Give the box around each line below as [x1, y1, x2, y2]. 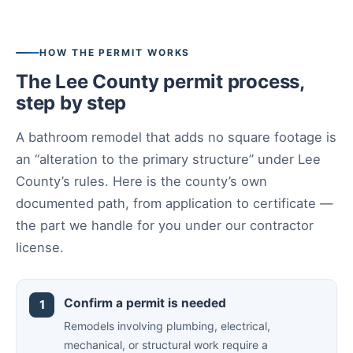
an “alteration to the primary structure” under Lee [16, 151, 321, 167]
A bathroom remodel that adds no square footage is [16, 129, 336, 145]
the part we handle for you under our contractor [16, 217, 314, 233]
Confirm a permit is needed [64, 295, 226, 310]
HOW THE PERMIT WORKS [39, 46, 191, 58]
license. [16, 240, 64, 255]
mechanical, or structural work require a [64, 338, 268, 351]
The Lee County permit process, [16, 70, 304, 93]
